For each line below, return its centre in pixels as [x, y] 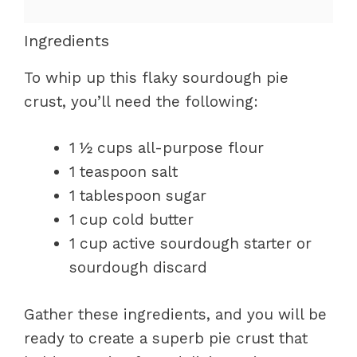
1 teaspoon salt [124, 172]
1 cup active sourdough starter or [190, 243]
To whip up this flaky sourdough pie [156, 77]
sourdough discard [138, 267]
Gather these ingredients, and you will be [175, 314]
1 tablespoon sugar [138, 196]
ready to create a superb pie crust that [166, 338]
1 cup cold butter [131, 220]
